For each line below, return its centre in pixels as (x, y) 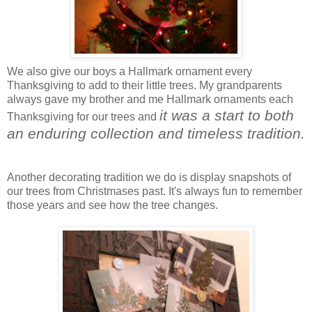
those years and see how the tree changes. (112, 205)
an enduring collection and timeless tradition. (156, 133)
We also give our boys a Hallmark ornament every (130, 71)
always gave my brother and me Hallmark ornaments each (150, 99)
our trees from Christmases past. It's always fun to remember (155, 191)
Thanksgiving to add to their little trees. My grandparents (145, 85)
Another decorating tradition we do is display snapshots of (149, 177)
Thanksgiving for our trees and (83, 116)
